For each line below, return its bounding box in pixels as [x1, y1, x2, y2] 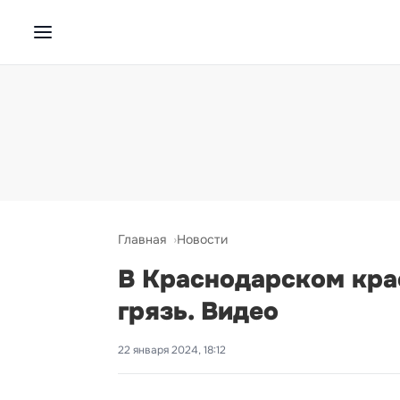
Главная [118, 231, 166, 247]
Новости [177, 231, 228, 247]
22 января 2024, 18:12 [118, 343, 226, 357]
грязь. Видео [118, 296, 279, 328]
